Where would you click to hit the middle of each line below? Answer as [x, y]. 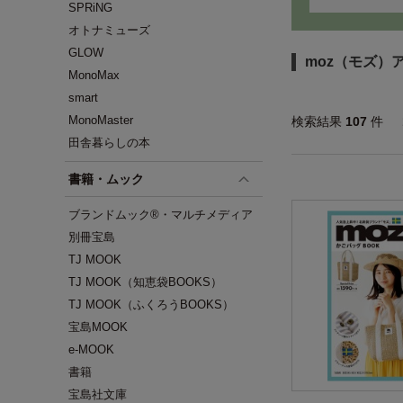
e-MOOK [91, 349]
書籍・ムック [106, 179]
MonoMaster [101, 120]
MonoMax [94, 75]
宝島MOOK [98, 327]
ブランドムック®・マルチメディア [161, 215]
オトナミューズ [109, 30]
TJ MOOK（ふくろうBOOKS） [151, 304]
